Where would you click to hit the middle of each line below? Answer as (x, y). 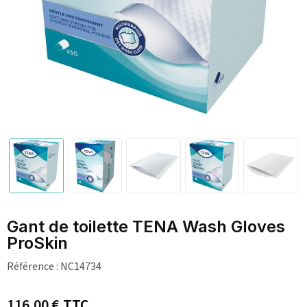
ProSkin (37, 243)
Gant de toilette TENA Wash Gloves (146, 226)
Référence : (33, 266)
